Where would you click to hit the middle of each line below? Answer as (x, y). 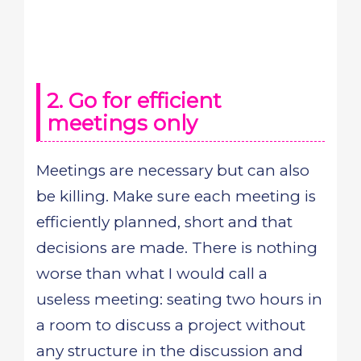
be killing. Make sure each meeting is (176, 196)
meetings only (122, 123)
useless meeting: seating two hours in (179, 299)
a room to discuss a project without (171, 325)
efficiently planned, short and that (164, 222)
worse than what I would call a (152, 274)
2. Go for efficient (134, 101)
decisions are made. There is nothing (177, 248)
